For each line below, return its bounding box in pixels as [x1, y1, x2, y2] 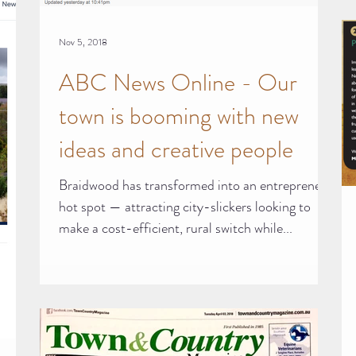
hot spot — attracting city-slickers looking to [59, 195, 311, 217]
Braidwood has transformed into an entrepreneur [59, 174, 333, 195]
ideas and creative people [59, 132, 293, 166]
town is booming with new [59, 99, 299, 133]
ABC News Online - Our [59, 65, 297, 99]
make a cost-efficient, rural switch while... [59, 217, 292, 238]
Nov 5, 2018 [59, 34, 107, 49]
